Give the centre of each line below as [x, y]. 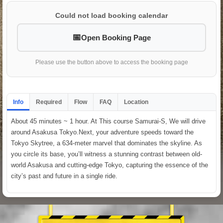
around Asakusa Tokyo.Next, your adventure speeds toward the [102, 132]
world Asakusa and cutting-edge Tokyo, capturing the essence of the [110, 165]
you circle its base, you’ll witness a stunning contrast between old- [107, 154]
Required [49, 102]
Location [136, 102]
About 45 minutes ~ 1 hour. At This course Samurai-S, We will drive [108, 121]
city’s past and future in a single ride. [64, 176]
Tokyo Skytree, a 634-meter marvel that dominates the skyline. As [107, 143]
